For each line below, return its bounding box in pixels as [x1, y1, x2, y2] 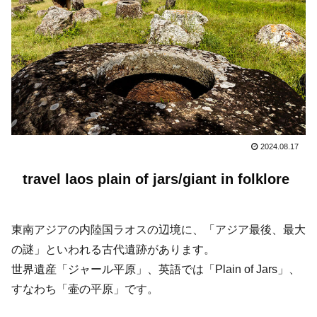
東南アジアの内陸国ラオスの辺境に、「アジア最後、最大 [11, 223, 306, 236]
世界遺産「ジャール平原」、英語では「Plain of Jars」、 [11, 263, 300, 275]
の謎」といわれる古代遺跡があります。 [11, 243, 215, 255]
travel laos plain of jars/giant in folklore [23, 171, 289, 188]
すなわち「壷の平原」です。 [11, 282, 158, 295]
